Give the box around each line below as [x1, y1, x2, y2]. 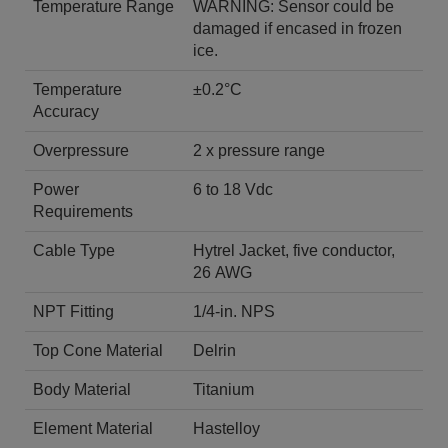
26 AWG [193, 263, 252, 281]
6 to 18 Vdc [193, 180, 273, 198]
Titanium [193, 380, 254, 398]
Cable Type [33, 241, 115, 259]
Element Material [33, 419, 153, 437]
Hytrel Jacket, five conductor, [193, 241, 395, 259]
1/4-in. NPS [193, 302, 275, 320]
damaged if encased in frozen [193, 19, 402, 37]
